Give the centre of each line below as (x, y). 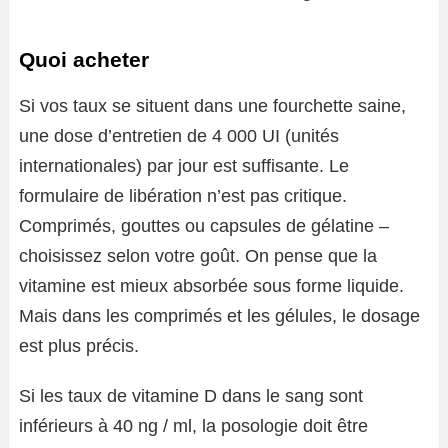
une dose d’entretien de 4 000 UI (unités (179, 136)
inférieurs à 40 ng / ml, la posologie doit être (193, 426)
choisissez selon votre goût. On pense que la (198, 256)
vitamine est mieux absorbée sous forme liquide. (211, 286)
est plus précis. (79, 346)
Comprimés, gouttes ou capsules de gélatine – (204, 226)
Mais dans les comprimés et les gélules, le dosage (219, 316)
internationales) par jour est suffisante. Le (184, 166)
